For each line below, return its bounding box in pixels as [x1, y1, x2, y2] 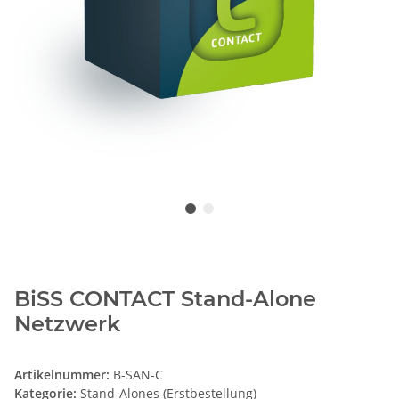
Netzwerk [14, 311, 120, 338]
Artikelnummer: [14, 366, 113, 384]
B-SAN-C [113, 366, 163, 384]
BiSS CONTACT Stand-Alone [14, 286, 316, 313]
